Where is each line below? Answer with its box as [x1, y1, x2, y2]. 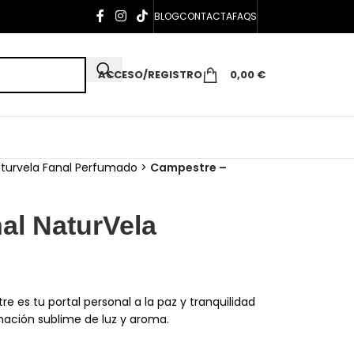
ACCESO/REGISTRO [98, 67, 202, 82]
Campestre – [149, 160, 227, 175]
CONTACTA [179, 9, 232, 23]
